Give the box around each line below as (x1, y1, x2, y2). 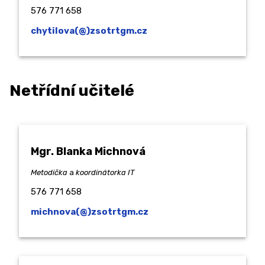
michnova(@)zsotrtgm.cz (31, 206, 148, 218)
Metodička (31, 168, 69, 177)
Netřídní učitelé (9, 80, 134, 100)
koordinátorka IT (76, 168, 134, 177)
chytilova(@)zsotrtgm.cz (31, 25, 147, 36)
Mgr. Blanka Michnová (31, 145, 146, 159)
